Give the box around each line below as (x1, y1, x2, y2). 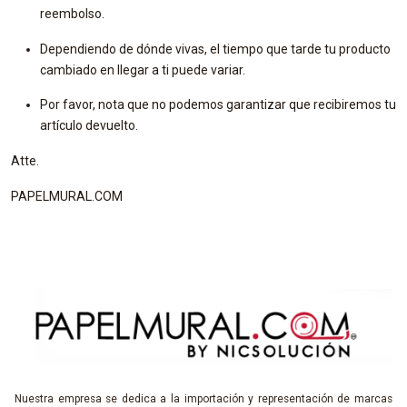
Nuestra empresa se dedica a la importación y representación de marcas (15, 392, 392, 405)
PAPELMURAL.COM (10, 188, 123, 203)
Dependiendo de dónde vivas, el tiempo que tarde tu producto (39, 41, 391, 56)
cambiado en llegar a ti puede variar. (39, 62, 245, 77)
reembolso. (39, 5, 104, 21)
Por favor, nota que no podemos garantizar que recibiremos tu (39, 97, 396, 113)
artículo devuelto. (39, 118, 138, 134)
